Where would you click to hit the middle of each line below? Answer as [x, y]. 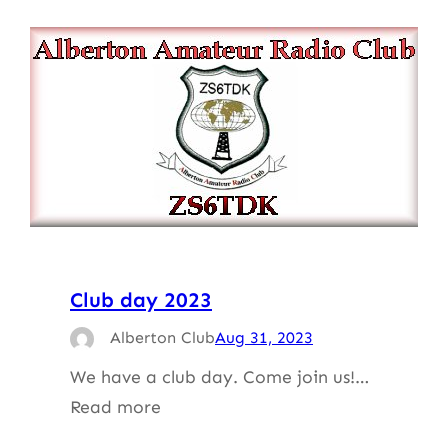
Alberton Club [162, 337]
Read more [115, 406]
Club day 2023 [141, 299]
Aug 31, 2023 [264, 337]
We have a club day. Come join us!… [219, 376]
